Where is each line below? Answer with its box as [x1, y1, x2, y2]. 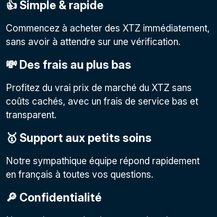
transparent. [6, 109, 57, 121]
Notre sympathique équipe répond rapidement [6, 155, 200, 167]
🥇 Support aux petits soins [6, 131, 152, 145]
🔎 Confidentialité [6, 190, 102, 204]
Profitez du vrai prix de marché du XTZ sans [6, 82, 192, 93]
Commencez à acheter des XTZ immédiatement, [6, 22, 210, 34]
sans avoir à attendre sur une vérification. [6, 36, 181, 47]
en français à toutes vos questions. [6, 169, 154, 180]
